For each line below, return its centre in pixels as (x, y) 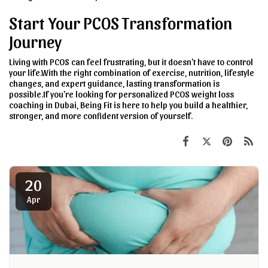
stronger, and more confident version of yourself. (101, 115)
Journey (35, 40)
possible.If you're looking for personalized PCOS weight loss (121, 94)
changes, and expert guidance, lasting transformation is (114, 83)
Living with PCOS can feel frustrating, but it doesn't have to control (131, 61)
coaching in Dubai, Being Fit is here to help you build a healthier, (128, 104)
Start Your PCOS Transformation (121, 22)
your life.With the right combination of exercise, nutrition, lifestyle (132, 72)
